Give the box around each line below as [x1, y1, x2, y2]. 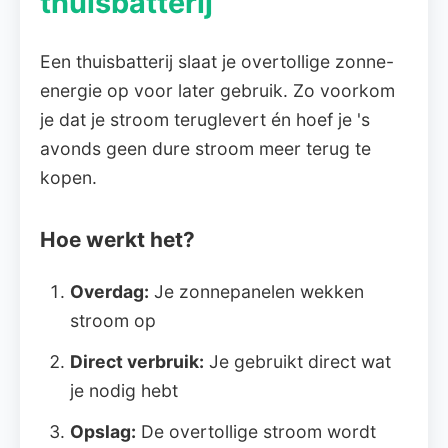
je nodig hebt [70, 380, 178, 401]
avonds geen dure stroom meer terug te [40, 138, 371, 159]
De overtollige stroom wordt [136, 421, 376, 442]
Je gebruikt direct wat [204, 351, 391, 372]
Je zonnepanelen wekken [149, 281, 364, 302]
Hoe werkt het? [40, 227, 195, 252]
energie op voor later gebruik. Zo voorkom [40, 80, 395, 101]
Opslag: [70, 421, 136, 442]
